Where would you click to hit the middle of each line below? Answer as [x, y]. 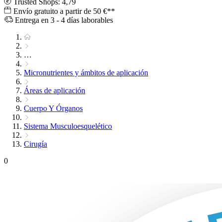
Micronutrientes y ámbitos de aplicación [86, 73]
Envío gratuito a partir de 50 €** [63, 11]
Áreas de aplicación [55, 91]
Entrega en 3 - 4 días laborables [63, 20]
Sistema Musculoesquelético [68, 126]
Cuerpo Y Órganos [53, 109]
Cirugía [35, 144]
